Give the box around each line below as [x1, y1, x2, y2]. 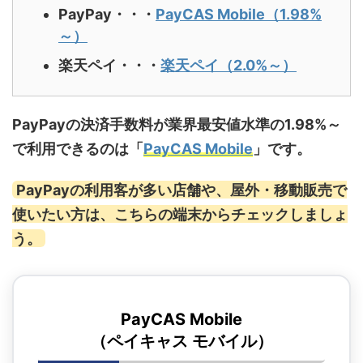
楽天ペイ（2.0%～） [160, 56, 297, 74]
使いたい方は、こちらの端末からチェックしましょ [12, 205, 348, 223]
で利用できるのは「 [12, 140, 143, 158]
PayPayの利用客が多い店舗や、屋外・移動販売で [15, 181, 347, 199]
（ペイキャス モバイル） [90, 331, 273, 352]
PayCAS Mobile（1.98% [156, 5, 322, 23]
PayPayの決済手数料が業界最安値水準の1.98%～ [12, 116, 341, 134]
